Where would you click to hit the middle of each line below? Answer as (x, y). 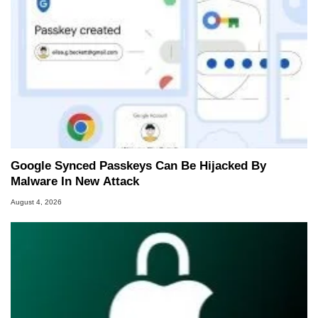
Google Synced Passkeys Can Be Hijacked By (138, 166)
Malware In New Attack (75, 182)
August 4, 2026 (36, 202)
